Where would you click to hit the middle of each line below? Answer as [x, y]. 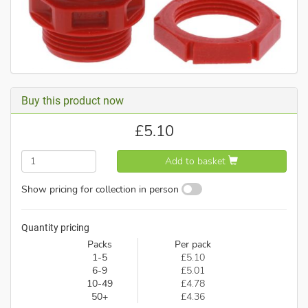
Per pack [192, 245]
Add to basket [197, 161]
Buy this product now [73, 101]
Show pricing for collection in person [100, 189]
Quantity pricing [55, 227]
